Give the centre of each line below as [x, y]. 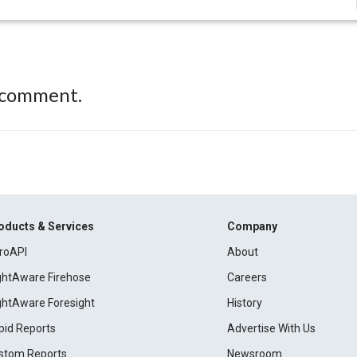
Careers [247, 277]
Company [252, 226]
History [244, 303]
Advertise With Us [271, 328]
